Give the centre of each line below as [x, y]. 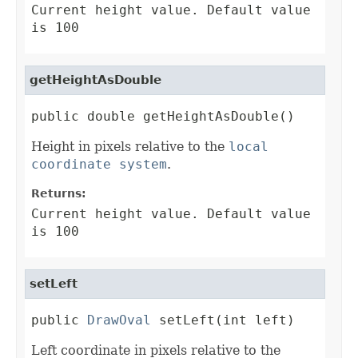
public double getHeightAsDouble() [163, 117]
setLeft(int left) [223, 320]
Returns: [59, 194]
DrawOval [119, 320]
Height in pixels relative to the [130, 147]
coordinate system [99, 165]
